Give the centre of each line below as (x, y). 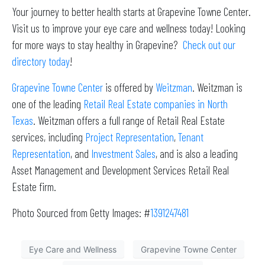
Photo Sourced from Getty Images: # (81, 213)
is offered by (129, 87)
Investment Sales (123, 153)
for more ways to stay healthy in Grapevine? (97, 45)
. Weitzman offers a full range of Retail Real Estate (129, 120)
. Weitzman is (217, 87)
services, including (49, 137)
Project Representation (130, 137)
